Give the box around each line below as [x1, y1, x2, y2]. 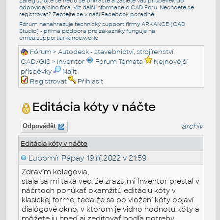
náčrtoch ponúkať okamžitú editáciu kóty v [22, 186, 176, 195]
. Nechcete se [157, 3, 194, 11]
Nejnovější [154, 57, 188, 66]
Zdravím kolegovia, [22, 167, 89, 176]
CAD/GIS [21, 57, 51, 66]
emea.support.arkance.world [19, 34, 99, 41]
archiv [182, 121, 203, 131]
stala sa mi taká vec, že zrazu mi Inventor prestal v [22, 176, 200, 186]
